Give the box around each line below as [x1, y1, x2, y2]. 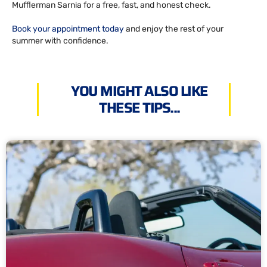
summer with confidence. [12, 35, 108, 46]
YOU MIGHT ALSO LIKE [71, 79, 208, 103]
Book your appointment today [12, 23, 124, 34]
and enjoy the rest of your [124, 23, 223, 34]
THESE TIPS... [99, 96, 180, 119]
